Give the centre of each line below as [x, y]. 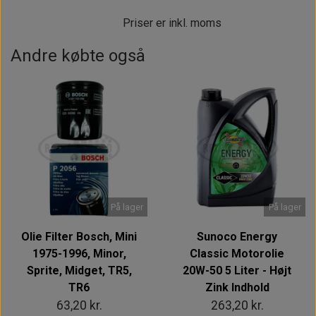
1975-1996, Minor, [79, 253]
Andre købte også [78, 55]
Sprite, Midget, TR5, [79, 270]
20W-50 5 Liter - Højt [237, 270]
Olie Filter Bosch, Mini [79, 236]
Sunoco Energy [237, 236]
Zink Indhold [237, 287]
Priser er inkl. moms [172, 23]
